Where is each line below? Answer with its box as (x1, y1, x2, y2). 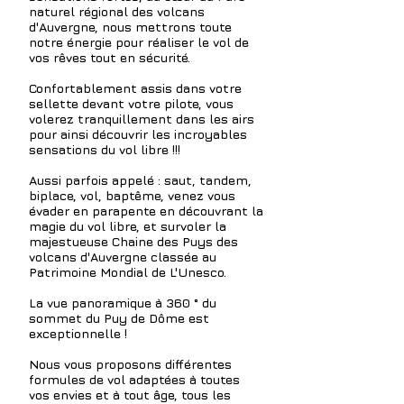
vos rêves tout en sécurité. (29, 50, 194, 65)
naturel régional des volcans (29, 4, 205, 19)
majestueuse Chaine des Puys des (29, 234, 238, 249)
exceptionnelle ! (29, 326, 127, 341)
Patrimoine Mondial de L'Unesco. (29, 264, 226, 280)
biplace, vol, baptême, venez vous (29, 188, 235, 203)
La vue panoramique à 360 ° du (29, 295, 216, 310)
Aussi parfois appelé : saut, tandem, (29, 172, 252, 188)
